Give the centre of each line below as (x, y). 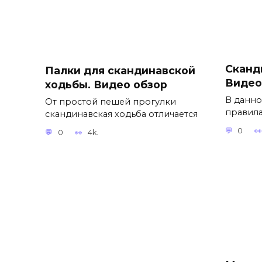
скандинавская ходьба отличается (121, 114)
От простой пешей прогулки (111, 101)
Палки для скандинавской (120, 70)
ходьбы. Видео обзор (106, 84)
